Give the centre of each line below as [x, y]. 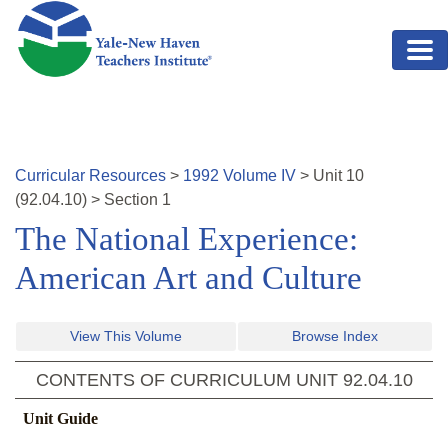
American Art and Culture [188, 278]
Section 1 [137, 200]
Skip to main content [87, 11]
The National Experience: [186, 239]
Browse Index [335, 336]
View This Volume [126, 336]
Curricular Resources [90, 176]
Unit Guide [60, 419]
